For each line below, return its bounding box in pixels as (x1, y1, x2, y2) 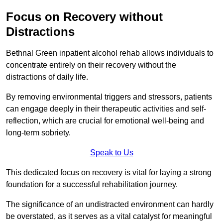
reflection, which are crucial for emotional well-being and (6, 116, 204, 125)
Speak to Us (90, 148, 133, 157)
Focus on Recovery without (6, 10, 163, 24)
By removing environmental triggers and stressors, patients (6, 93, 212, 102)
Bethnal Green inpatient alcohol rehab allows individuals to (6, 49, 214, 58)
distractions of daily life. (6, 73, 90, 82)
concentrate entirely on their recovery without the (6, 61, 176, 70)
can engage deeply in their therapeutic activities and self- (6, 105, 206, 113)
